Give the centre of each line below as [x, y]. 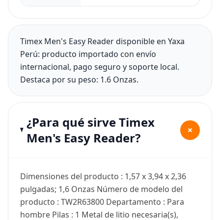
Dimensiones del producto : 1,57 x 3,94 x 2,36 [103, 176]
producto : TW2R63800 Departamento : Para [102, 202]
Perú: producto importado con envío [88, 54]
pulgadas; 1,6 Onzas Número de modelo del [101, 189]
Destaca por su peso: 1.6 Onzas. [79, 79]
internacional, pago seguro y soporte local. [100, 67]
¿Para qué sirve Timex [91, 122]
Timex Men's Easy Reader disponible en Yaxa [102, 41]
